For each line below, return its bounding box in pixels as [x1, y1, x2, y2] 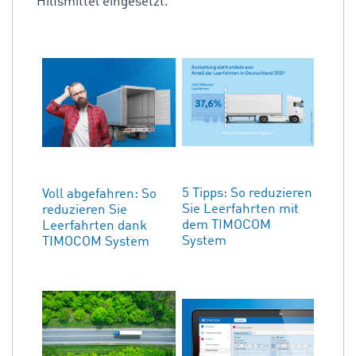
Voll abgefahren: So [42, 188, 157, 201]
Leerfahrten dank [42, 219, 147, 233]
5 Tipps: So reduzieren [182, 186, 312, 200]
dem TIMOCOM [182, 218, 271, 232]
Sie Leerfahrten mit [182, 202, 299, 216]
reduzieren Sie [42, 203, 127, 217]
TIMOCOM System [42, 235, 149, 249]
